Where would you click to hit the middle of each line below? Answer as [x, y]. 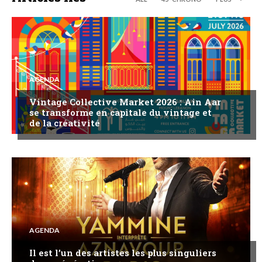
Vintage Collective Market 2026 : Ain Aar [125, 101]
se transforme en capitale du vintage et [120, 112]
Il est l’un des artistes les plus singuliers [123, 252]
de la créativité [65, 123]
